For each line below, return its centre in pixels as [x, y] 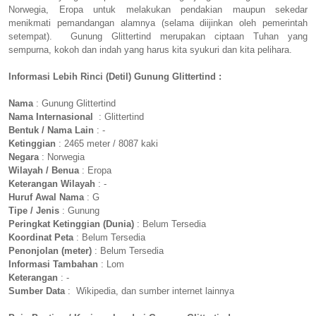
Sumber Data [37, 291]
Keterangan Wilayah [52, 184]
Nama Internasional [51, 117]
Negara [24, 157]
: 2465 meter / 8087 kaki [107, 144]
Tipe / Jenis [34, 211]
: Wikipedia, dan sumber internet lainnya [150, 291]
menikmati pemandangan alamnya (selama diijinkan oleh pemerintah [158, 23]
